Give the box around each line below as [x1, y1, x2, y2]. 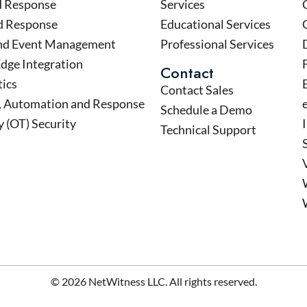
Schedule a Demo [160, 102, 252, 117]
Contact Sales [160, 82, 234, 97]
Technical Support [160, 122, 256, 137]
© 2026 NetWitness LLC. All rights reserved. [50, 275, 257, 288]
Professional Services [160, 36, 274, 51]
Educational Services [160, 16, 271, 32]
